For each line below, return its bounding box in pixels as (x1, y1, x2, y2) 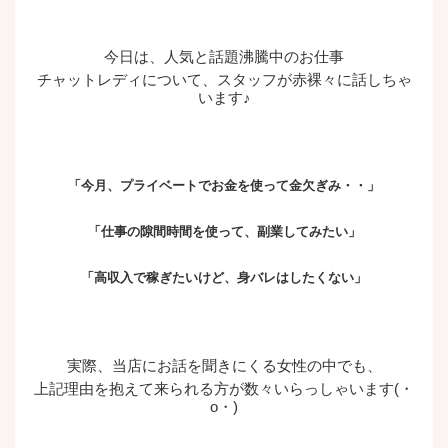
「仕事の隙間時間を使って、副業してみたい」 (87, 224, 361, 239)
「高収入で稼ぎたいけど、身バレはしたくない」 (81, 270, 367, 285)
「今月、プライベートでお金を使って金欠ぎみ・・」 (68, 178, 380, 193)
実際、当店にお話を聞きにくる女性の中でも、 (66, 357, 382, 374)
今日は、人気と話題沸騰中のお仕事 (104, 48, 344, 65)
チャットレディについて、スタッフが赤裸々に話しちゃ (36, 71, 412, 88)
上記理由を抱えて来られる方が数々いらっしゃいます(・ (34, 380, 414, 397)
